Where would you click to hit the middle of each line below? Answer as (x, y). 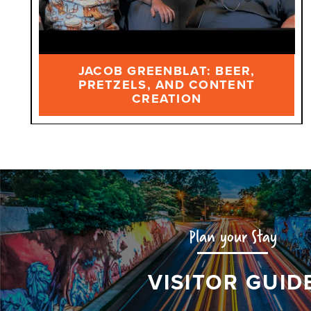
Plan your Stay (233, 236)
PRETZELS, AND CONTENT (167, 85)
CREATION (167, 99)
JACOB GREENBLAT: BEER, (167, 71)
